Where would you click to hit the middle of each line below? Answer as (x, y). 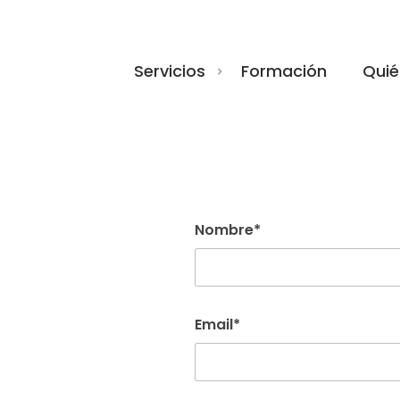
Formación (284, 71)
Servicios (170, 71)
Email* (218, 324)
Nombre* (228, 230)
